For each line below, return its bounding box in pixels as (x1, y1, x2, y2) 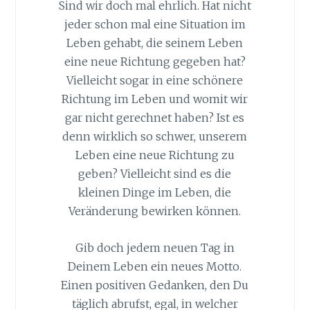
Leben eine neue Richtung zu (75, 148, 235, 163)
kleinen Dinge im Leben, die (78, 185, 232, 200)
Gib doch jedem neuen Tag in (75, 240, 235, 255)
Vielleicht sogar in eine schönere (66, 73, 244, 88)
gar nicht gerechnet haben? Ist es (65, 111, 245, 125)
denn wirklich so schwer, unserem (62, 129, 248, 144)
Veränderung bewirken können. (69, 204, 241, 219)
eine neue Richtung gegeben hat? (64, 55, 246, 69)
